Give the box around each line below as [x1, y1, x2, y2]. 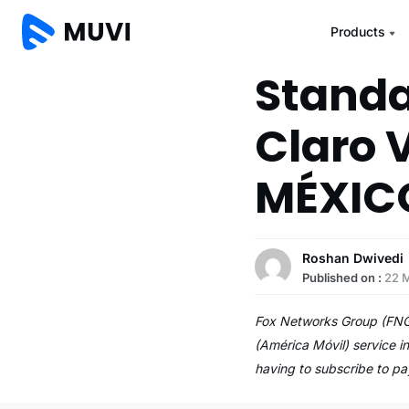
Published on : [302, 270, 385, 285]
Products [330, 24, 385, 39]
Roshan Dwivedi [302, 250, 404, 266]
